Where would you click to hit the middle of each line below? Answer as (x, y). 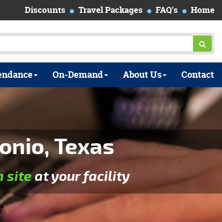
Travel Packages (111, 10)
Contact (198, 75)
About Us (142, 75)
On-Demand (78, 75)
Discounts (45, 10)
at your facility (81, 176)
